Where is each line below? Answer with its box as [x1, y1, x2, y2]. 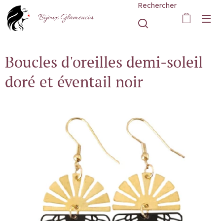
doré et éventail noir [5, 72, 143, 92]
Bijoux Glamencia [37, 12, 94, 23]
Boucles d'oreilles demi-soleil [5, 52, 203, 72]
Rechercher [138, 1, 177, 10]
